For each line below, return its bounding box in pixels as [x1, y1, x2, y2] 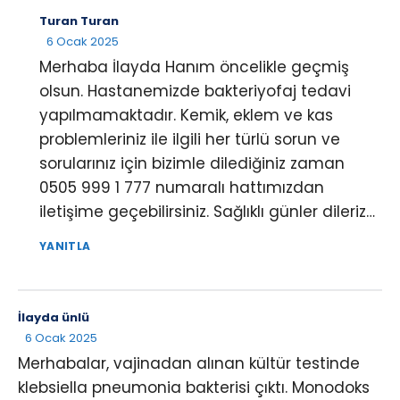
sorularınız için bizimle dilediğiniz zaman [39, 152, 345, 174]
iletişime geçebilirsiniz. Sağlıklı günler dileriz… [39, 200, 375, 222]
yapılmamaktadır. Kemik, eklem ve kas [39, 104, 333, 126]
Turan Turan [39, 12, 119, 29]
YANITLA [39, 237, 91, 254]
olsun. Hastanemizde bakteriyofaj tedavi [39, 79, 351, 102]
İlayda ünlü [18, 308, 89, 326]
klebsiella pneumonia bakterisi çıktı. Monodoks [18, 376, 370, 398]
